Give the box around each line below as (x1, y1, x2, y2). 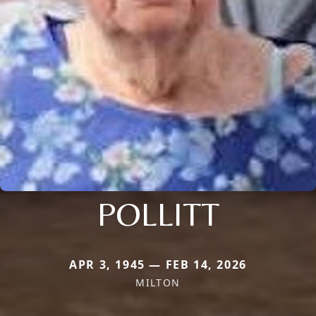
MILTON (135, 275, 181, 289)
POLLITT (97, 193, 219, 233)
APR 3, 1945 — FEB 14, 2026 (69, 256, 247, 272)
